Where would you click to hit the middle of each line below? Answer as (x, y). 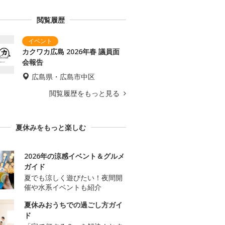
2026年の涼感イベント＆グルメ (74, 156)
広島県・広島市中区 (63, 77)
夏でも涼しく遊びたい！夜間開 (73, 178)
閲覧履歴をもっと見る (85, 93)
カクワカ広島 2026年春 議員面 (71, 52)
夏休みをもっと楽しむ (51, 128)
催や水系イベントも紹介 (63, 187)
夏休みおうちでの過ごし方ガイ (73, 205)
